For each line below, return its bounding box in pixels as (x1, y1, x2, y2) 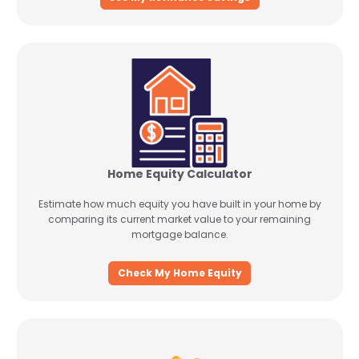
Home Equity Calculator (107, 166, 252, 182)
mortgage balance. (131, 228, 228, 241)
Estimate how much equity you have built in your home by (38, 197, 321, 211)
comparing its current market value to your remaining (48, 212, 311, 226)
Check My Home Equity (117, 265, 242, 280)
